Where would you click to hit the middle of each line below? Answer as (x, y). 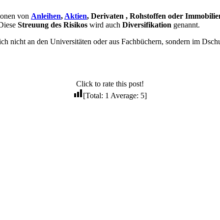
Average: (125, 96)
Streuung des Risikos (54, 25)
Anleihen (46, 16)
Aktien (76, 16)
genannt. (186, 25)
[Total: (94, 96)
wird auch (106, 25)
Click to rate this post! (110, 84)
